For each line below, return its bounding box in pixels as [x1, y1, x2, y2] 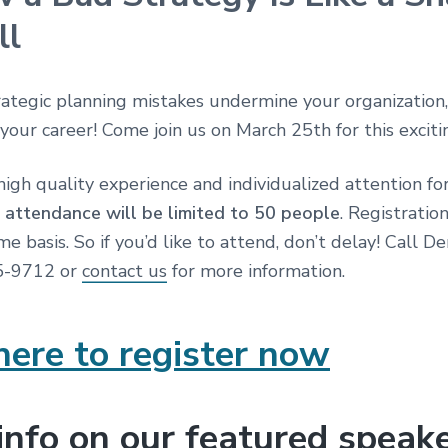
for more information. [167, 258, 345, 283]
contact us [82, 258, 167, 283]
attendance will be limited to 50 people [5, 200, 340, 225]
